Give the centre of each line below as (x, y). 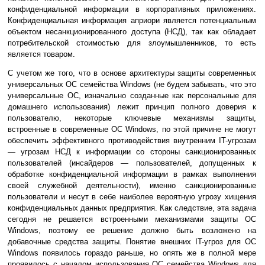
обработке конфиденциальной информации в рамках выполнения (132, 174)
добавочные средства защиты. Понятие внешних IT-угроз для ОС (132, 242)
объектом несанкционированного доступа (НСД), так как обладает (132, 32)
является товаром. (41, 54)
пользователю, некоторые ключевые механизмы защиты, (132, 118)
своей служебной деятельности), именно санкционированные (132, 186)
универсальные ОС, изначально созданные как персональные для (132, 96)
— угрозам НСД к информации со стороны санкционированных (132, 152)
